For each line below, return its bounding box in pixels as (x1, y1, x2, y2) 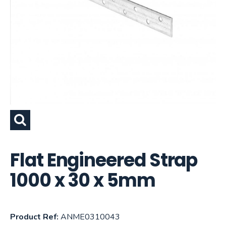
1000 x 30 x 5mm (10, 167, 155, 194)
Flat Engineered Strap (10, 147, 198, 174)
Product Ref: (10, 211, 59, 223)
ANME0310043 (59, 211, 120, 223)
